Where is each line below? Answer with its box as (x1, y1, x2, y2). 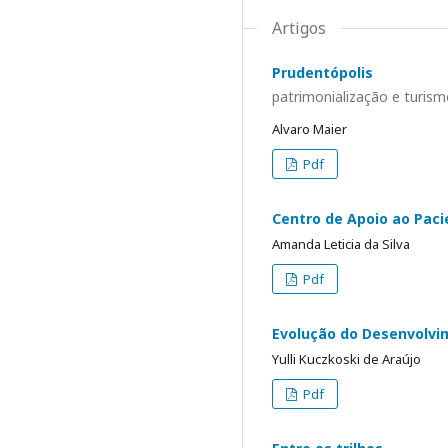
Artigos (272, 17, 326, 39)
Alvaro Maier (272, 119, 347, 138)
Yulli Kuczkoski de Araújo (272, 349, 421, 368)
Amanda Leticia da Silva (272, 234, 410, 253)
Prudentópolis (272, 63, 373, 82)
